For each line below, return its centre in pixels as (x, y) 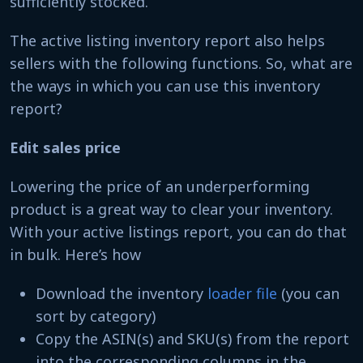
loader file (242, 293)
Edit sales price (65, 147)
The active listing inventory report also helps (167, 40)
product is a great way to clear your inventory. (171, 209)
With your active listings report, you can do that (178, 231)
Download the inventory (122, 293)
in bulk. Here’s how (75, 254)
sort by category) (98, 316)
